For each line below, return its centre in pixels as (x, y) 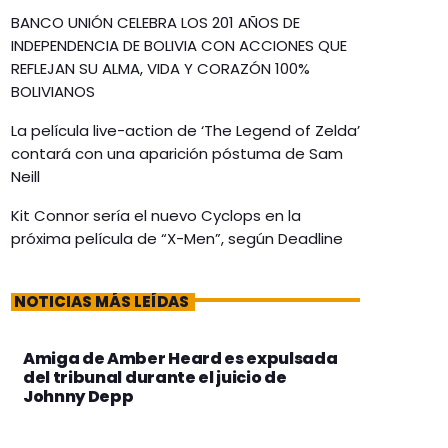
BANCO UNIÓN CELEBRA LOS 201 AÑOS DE (155, 23)
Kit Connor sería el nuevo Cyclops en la (156, 216)
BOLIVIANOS (53, 92)
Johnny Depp (78, 397)
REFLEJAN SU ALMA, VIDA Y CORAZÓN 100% (160, 69)
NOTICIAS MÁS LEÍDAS (101, 302)
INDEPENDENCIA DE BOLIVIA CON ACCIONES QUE (179, 46)
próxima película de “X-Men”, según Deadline (177, 239)
